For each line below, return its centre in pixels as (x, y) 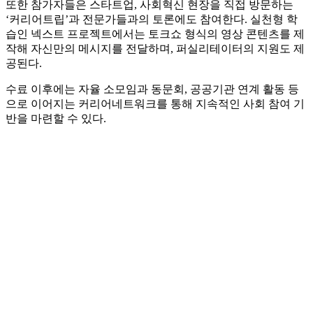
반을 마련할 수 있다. (56, 119)
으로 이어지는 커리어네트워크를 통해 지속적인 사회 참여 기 (155, 104)
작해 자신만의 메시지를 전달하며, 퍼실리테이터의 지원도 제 (155, 49)
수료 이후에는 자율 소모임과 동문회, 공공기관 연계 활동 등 (152, 89)
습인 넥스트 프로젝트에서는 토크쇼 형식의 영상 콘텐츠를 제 (155, 34)
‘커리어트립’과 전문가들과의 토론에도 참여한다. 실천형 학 (152, 20)
